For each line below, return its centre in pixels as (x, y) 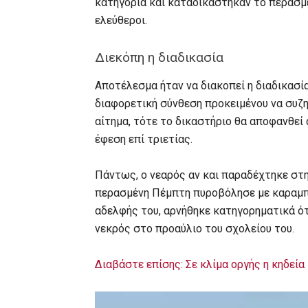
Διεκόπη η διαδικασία (159, 57)
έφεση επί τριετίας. (144, 139)
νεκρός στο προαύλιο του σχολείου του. (195, 229)
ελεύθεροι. (121, 20)
